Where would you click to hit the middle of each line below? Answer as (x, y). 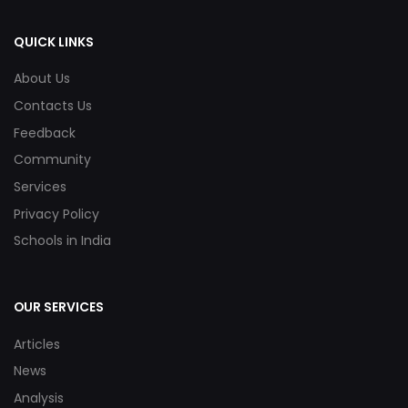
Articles (37, 344)
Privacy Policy (56, 214)
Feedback (45, 133)
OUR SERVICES (59, 307)
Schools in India (62, 241)
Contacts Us (53, 106)
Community (52, 160)
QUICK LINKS (54, 41)
